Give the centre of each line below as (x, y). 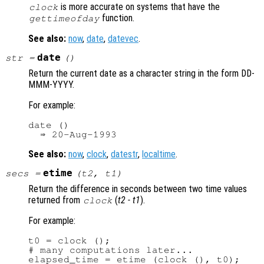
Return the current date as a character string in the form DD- (141, 74)
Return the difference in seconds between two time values (138, 189)
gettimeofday (64, 19)
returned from (55, 200)
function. (117, 18)
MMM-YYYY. (51, 85)
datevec (123, 39)
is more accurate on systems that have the (139, 7)
